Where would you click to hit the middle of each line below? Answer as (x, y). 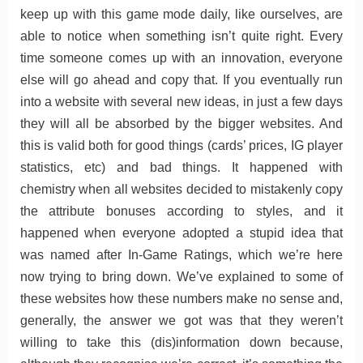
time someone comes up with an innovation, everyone (181, 58)
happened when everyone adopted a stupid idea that (181, 233)
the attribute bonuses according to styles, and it (181, 211)
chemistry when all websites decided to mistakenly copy (181, 189)
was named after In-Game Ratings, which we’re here (181, 254)
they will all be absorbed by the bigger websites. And (181, 123)
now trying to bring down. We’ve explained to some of (181, 276)
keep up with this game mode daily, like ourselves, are (181, 14)
